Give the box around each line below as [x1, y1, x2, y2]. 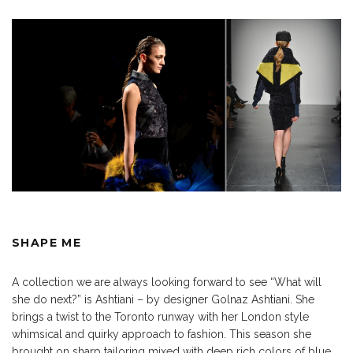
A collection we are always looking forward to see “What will [12, 276, 321, 289]
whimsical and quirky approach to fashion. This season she [12, 328, 311, 341]
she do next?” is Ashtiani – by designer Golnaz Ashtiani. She [12, 293, 314, 307]
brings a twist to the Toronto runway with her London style [12, 310, 309, 324]
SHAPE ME [12, 236, 82, 251]
